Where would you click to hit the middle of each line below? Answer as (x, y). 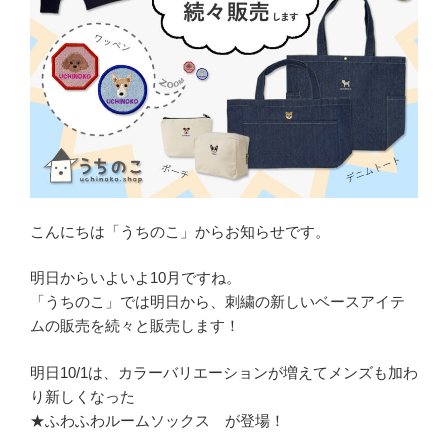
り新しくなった (82, 396)
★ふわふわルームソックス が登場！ (157, 420)
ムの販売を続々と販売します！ (135, 326)
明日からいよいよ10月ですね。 (135, 278)
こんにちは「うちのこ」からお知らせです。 (180, 231)
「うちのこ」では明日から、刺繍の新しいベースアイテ (217, 302)
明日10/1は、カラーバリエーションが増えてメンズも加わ (224, 372)
